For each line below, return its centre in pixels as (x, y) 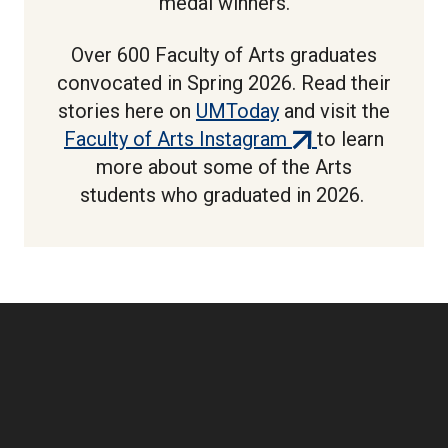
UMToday (237, 110)
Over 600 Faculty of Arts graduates (224, 54)
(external (325, 137)
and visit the (334, 110)
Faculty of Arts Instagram (175, 138)
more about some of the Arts (224, 166)
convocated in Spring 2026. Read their (224, 82)
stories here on (127, 110)
